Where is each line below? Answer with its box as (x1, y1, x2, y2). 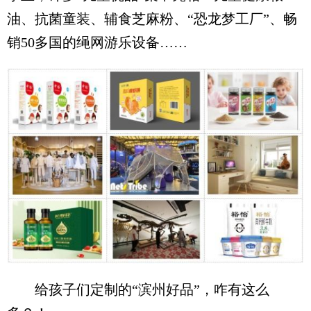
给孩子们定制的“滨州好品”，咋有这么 (7, 282, 269, 298)
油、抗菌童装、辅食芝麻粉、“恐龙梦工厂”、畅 (7, 11, 297, 26)
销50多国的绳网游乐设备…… (7, 35, 187, 50)
